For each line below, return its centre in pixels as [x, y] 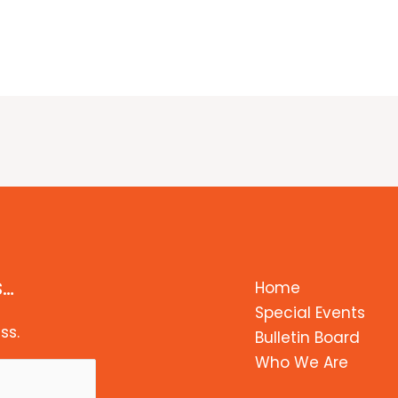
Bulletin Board [307, 337]
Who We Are [301, 362]
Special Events [310, 312]
